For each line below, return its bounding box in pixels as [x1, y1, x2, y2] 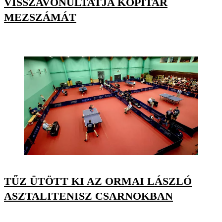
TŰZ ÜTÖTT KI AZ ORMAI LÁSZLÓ [4, 174, 192, 187]
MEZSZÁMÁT [4, 11, 76, 24]
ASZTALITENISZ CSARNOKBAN [4, 189, 173, 202]
